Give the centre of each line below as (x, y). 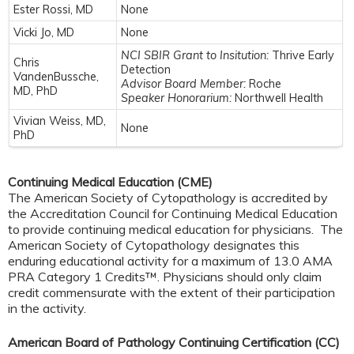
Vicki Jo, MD (44, 32)
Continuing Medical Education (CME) (110, 182)
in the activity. (47, 309)
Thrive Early (303, 55)
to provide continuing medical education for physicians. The (175, 230)
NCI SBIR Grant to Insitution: (196, 55)
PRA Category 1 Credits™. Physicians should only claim (165, 277)
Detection (146, 69)
